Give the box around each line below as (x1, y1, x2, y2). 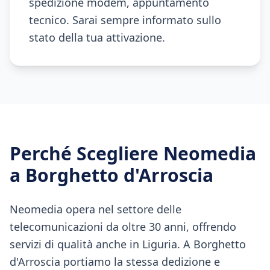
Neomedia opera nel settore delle (10, 202, 181, 216)
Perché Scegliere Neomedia (10, 141, 256, 166)
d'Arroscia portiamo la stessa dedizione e (10, 254, 220, 269)
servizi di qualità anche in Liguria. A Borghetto (10, 237, 246, 251)
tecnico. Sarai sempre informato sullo (29, 13, 221, 27)
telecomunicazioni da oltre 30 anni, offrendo (10, 219, 236, 234)
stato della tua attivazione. (29, 30, 165, 45)
